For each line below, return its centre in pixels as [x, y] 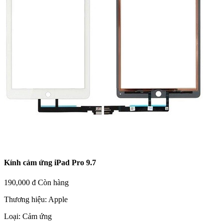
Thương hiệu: [26, 199]
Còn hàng [53, 182]
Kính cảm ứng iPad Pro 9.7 [50, 163]
